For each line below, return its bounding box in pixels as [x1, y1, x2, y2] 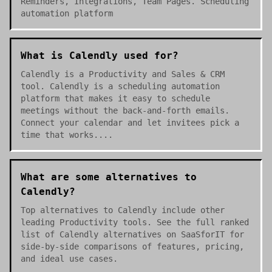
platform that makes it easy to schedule [21, 93, 210, 103]
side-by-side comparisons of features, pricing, [21, 242, 244, 251]
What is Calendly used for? [21, 50, 178, 61]
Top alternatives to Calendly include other [21, 205, 225, 215]
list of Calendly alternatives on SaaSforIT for [21, 229, 244, 239]
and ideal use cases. [21, 254, 118, 263]
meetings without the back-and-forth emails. [21, 106, 229, 115]
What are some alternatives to [21, 171, 197, 183]
